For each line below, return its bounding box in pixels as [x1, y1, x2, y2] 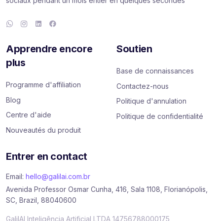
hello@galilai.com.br [26, 172, 90, 181]
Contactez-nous [116, 81, 169, 90]
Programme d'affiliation [6, 80, 81, 89]
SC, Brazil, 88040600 [6, 195, 76, 204]
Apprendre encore [6, 43, 93, 55]
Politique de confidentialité [116, 111, 203, 120]
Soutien [116, 43, 152, 55]
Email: [6, 172, 26, 181]
